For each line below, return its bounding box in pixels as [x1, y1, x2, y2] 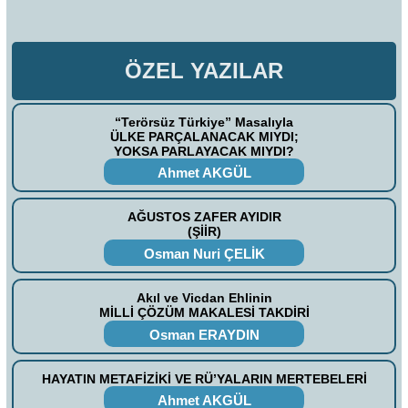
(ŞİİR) [187, 224, 221, 240]
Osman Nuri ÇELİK [143, 246, 265, 262]
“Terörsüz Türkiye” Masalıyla [115, 114, 293, 129]
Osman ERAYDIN [148, 326, 260, 342]
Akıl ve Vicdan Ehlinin [136, 291, 272, 306]
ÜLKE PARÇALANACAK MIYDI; [109, 128, 299, 144]
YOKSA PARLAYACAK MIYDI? [114, 143, 294, 158]
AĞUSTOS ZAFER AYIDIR [127, 209, 281, 225]
